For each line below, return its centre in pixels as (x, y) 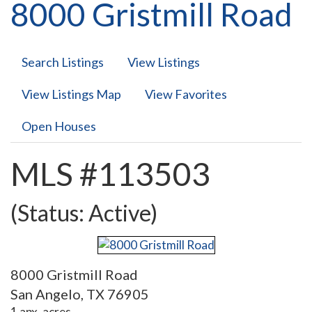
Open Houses (59, 126)
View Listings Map (71, 94)
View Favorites (186, 94)
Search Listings (63, 62)
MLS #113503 (110, 174)
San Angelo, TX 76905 (80, 294)
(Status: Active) (84, 212)
